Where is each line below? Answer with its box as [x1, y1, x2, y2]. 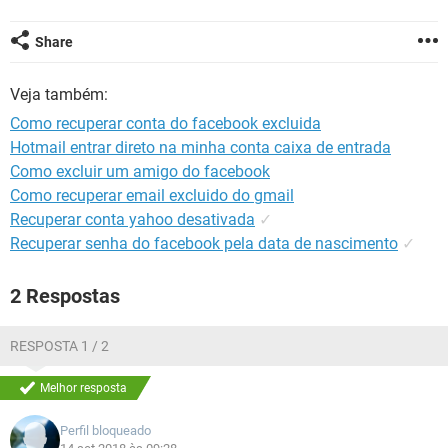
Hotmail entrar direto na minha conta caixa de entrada [10, 138, 391, 157]
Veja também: [10, 85, 108, 104]
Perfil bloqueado [60, 423, 151, 438]
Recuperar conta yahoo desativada [10, 210, 255, 229]
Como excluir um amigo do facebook [10, 162, 270, 181]
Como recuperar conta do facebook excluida [10, 114, 321, 133]
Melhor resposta [40, 381, 127, 395]
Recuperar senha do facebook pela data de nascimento [10, 234, 398, 253]
